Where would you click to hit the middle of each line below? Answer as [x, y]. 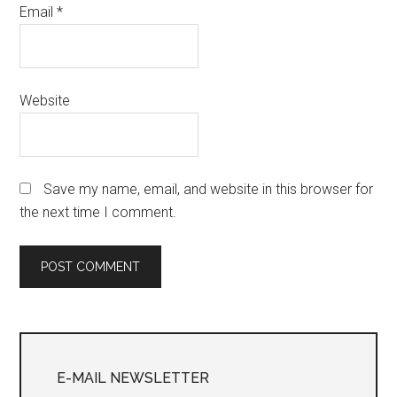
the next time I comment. [98, 213]
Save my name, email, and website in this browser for [209, 190]
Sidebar [67, 379]
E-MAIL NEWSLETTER [133, 378]
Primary [66, 347]
